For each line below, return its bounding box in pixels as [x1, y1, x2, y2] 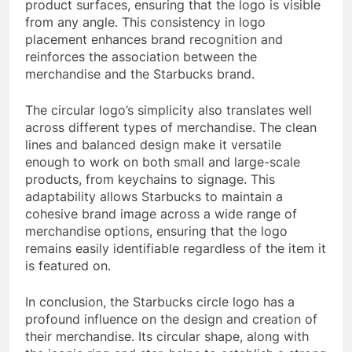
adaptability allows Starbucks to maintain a [25, 189, 283, 205]
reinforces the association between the [25, 49, 257, 65]
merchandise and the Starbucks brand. [25, 66, 255, 82]
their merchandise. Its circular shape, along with [25, 328, 309, 345]
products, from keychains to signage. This [25, 171, 275, 188]
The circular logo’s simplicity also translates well [25, 102, 312, 119]
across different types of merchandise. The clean [25, 119, 317, 136]
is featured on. [25, 258, 111, 274]
